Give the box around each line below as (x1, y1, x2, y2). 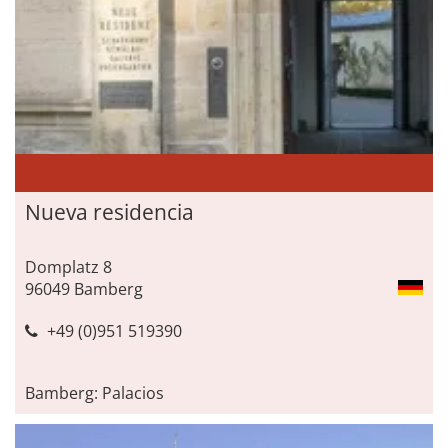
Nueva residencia (25, 197, 194, 226)
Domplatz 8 (25, 255, 112, 278)
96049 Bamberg (25, 277, 143, 300)
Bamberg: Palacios (25, 381, 164, 404)
